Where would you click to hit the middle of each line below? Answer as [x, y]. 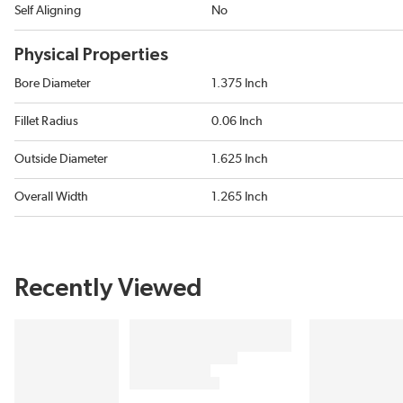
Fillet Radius [46, 121]
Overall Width [51, 197]
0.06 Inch [237, 121]
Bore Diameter [53, 84]
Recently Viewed [108, 289]
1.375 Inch [240, 84]
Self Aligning [48, 11]
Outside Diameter [61, 159]
